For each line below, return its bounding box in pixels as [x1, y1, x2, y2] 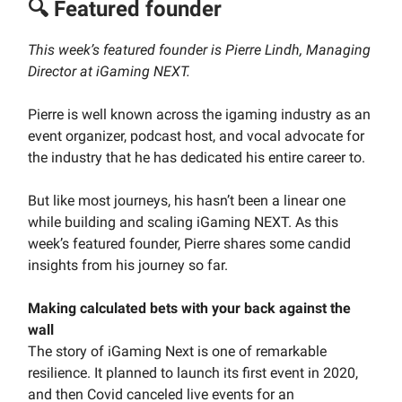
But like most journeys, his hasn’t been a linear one [28, 192, 345, 210]
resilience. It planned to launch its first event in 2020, [28, 364, 358, 382]
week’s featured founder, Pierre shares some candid [28, 235, 351, 253]
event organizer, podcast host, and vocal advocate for [28, 127, 364, 145]
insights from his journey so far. [28, 257, 228, 275]
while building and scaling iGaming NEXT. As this [28, 214, 338, 232]
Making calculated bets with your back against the [28, 300, 351, 318]
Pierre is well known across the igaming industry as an [28, 106, 371, 124]
